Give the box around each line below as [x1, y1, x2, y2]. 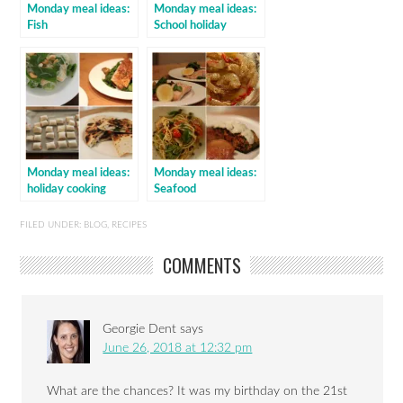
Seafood [154, 183, 197, 196]
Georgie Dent [103, 323, 177, 336]
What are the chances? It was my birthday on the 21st [47, 385, 348, 399]
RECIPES [112, 220, 148, 230]
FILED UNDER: [20, 220, 85, 230]
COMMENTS [162, 252, 241, 280]
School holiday [154, 19, 228, 32]
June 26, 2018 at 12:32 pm [103, 342, 253, 355]
